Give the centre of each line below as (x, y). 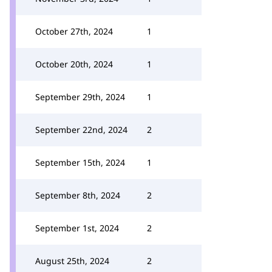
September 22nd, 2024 (81, 130)
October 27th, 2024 (74, 31)
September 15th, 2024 (80, 162)
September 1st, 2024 (77, 228)
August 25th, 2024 (72, 261)
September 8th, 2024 (78, 195)
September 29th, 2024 (80, 97)
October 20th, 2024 (74, 64)
